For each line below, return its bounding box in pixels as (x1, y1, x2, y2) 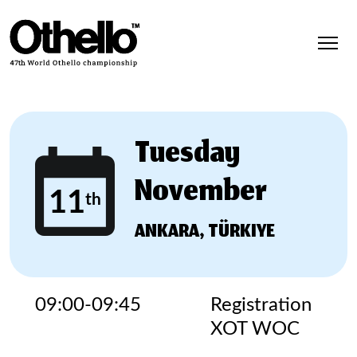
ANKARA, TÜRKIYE (135, 217, 275, 249)
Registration (210, 296, 312, 315)
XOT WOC (210, 320, 300, 339)
